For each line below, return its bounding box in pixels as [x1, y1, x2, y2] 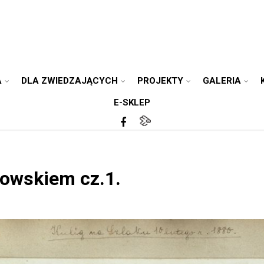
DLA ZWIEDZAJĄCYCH [21, 75, 118, 86]
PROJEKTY [137, 75, 184, 86]
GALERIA [203, 75, 242, 86]
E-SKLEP [113, 97, 150, 108]
